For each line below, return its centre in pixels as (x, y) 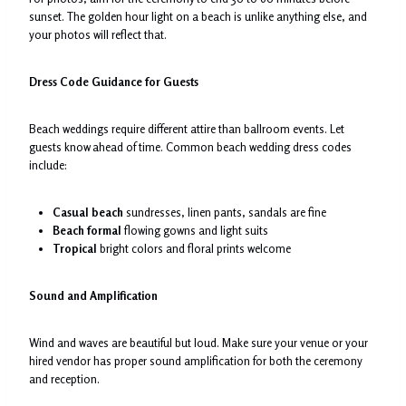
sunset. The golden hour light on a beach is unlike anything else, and (198, 16)
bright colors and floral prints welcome (193, 248)
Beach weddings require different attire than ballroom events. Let (187, 128)
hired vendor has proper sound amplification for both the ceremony (195, 360)
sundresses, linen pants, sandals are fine (224, 212)
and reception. (64, 378)
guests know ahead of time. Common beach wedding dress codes (190, 146)
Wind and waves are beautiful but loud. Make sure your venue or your (198, 342)
